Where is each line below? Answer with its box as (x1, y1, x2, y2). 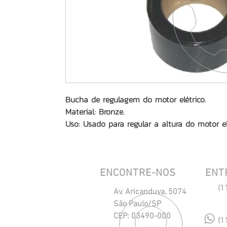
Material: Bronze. (65, 105, 125, 118)
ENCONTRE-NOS (100, 167, 176, 179)
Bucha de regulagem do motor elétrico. (65, 93, 206, 105)
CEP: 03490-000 (113, 211, 171, 221)
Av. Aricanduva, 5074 (113, 187, 186, 197)
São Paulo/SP (113, 199, 161, 209)
